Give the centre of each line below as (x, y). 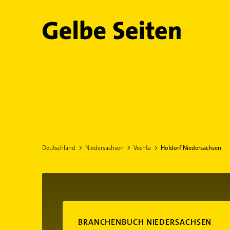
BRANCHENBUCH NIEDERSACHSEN (145, 222)
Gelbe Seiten (93, 34)
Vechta (142, 148)
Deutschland (59, 148)
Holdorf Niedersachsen (191, 148)
